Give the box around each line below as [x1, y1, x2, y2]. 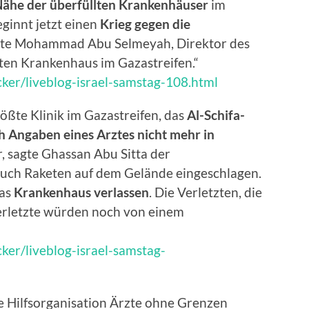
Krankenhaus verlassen [14, 184, 149, 201]
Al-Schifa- [187, 107, 245, 123]
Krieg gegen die [100, 16, 190, 32]
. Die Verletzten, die [149, 184, 262, 201]
